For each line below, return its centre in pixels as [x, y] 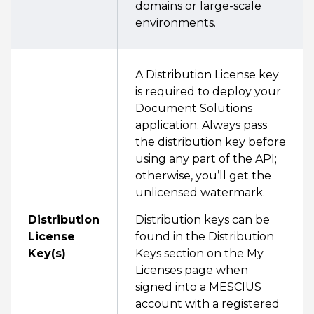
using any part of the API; [206, 159]
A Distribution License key [207, 75]
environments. [176, 23]
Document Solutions [194, 108]
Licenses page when [192, 270]
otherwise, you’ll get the [203, 176]
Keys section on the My [199, 253]
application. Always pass [201, 125]
